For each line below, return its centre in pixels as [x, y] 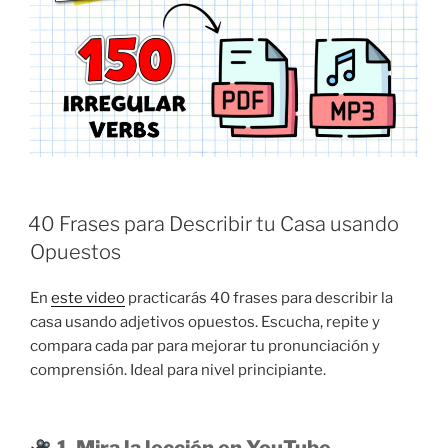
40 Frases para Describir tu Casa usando [213, 223]
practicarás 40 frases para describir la [259, 297]
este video [88, 297]
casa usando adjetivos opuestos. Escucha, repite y [205, 321]
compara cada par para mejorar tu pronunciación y [205, 345]
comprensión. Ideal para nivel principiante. [178, 369]
